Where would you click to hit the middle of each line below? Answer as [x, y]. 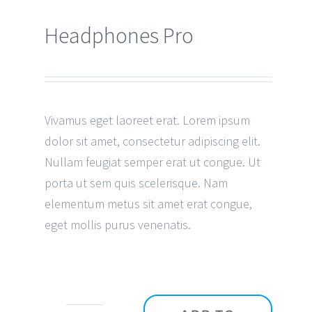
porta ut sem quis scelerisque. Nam [136, 182]
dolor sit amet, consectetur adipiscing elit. [152, 141]
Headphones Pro [119, 35]
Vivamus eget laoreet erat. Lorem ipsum [147, 120]
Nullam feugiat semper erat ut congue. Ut [152, 162]
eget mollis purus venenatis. [117, 224]
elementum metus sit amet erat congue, [148, 203]
